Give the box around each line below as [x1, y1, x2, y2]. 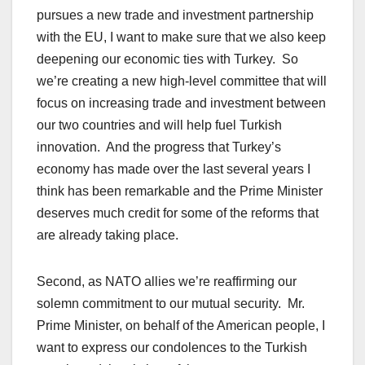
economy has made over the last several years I [37, 162, 310, 177]
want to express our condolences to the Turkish [37, 341, 307, 355]
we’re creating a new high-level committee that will [37, 74, 327, 89]
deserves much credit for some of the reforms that [37, 206, 319, 221]
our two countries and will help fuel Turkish [37, 118, 282, 133]
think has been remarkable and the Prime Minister [37, 184, 323, 199]
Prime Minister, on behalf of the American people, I [37, 319, 325, 333]
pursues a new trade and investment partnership [37, 8, 314, 23]
